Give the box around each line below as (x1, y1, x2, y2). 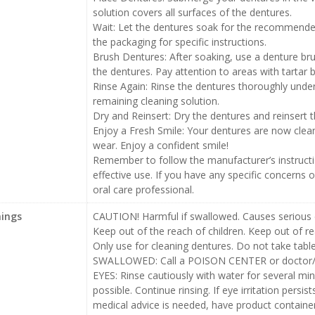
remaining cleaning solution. (92, 94, 219, 108)
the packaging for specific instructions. (92, 35, 266, 49)
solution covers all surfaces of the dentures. (92, 6, 292, 19)
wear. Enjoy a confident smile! (92, 139, 229, 152)
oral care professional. (92, 183, 194, 196)
